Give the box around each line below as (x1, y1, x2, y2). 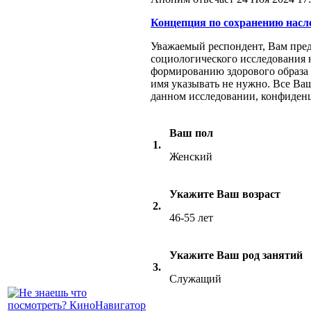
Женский (169, 151, 212, 162)
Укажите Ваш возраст (169, 188, 280, 200)
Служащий (169, 273, 221, 285)
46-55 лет (169, 212, 213, 224)
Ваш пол (169, 127, 213, 139)
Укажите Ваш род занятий (169, 249, 303, 261)
